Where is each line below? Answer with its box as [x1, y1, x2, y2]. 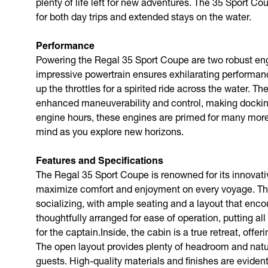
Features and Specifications [36, 154, 163, 166]
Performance [36, 39, 95, 51]
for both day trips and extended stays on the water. [36, 10, 251, 22]
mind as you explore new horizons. [36, 125, 184, 137]
